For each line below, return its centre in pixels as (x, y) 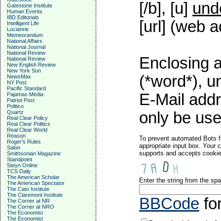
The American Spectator (36, 183)
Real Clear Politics (29, 124)
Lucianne (18, 29)
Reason (16, 136)
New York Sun (24, 71)
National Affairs (25, 41)
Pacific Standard (26, 88)
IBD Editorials (23, 17)
